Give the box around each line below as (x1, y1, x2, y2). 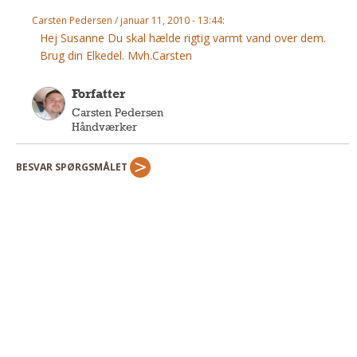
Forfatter (72, 85, 125, 101)
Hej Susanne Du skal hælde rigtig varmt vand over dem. (40, 29, 326, 45)
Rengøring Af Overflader (29, 59, 146, 70)
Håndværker (72, 120, 137, 133)
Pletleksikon (29, 81, 89, 92)
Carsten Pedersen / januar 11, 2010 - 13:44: (32, 13, 225, 27)
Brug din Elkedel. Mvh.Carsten (40, 47, 192, 63)
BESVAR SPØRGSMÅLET (16, 159, 130, 174)
